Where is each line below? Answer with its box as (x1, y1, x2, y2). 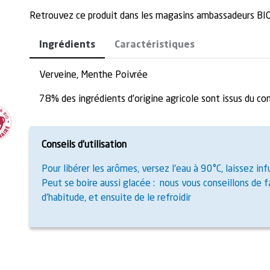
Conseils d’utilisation (42, 140, 127, 150)
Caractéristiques (115, 40, 195, 50)
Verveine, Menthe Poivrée (39, 71, 148, 80)
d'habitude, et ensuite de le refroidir (42, 193, 191, 203)
